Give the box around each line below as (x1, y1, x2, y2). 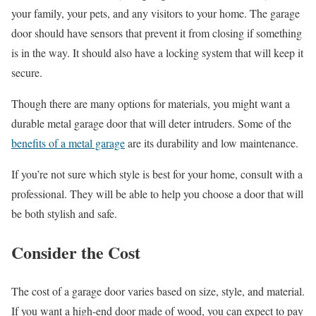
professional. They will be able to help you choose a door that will (11, 186, 303, 202)
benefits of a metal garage (11, 135, 125, 151)
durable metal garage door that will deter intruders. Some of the (11, 116, 291, 131)
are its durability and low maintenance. (125, 135, 298, 151)
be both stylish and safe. (11, 206, 117, 221)
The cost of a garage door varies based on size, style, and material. (11, 284, 305, 299)
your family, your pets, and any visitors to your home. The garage (11, 6, 300, 21)
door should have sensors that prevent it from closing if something (11, 25, 302, 41)
